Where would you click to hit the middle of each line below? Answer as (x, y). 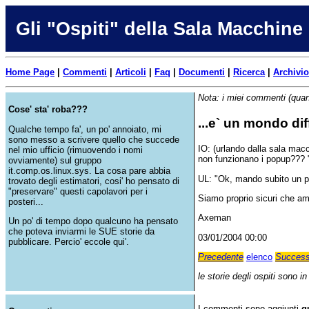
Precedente (220, 257)
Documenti (202, 72)
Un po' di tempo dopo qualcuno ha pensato (93, 221)
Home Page (30, 72)
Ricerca (249, 72)
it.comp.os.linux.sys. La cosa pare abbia (89, 170)
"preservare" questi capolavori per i (78, 191)
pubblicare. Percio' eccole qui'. (69, 241)
